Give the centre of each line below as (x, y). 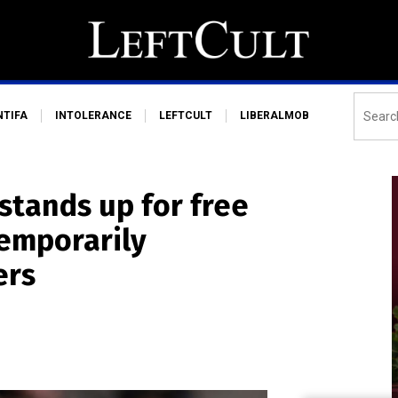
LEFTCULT (186, 115)
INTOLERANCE (93, 115)
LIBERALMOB (275, 115)
